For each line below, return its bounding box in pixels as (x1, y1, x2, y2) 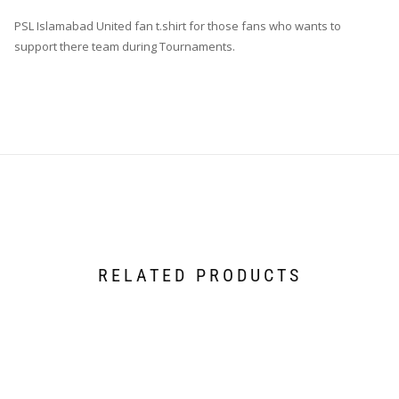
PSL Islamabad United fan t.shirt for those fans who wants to (14, 17, 341, 34)
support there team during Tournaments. (14, 37, 235, 54)
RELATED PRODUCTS (97, 264, 302, 286)
